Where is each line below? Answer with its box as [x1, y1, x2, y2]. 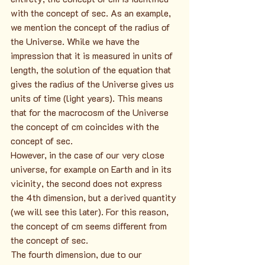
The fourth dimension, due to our [11, 247, 144, 260]
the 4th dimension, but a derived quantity [11, 190, 179, 203]
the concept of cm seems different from [11, 219, 169, 232]
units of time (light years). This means [11, 91, 165, 104]
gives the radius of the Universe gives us [11, 77, 176, 90]
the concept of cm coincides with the [11, 119, 161, 132]
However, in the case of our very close [11, 148, 167, 161]
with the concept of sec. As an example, [11, 6, 173, 19]
